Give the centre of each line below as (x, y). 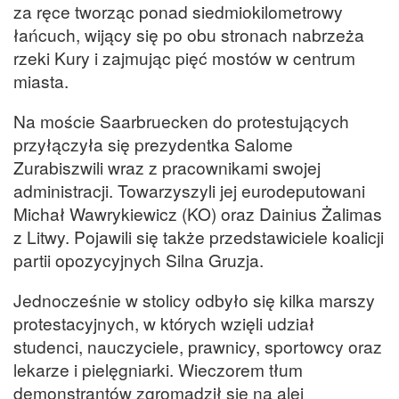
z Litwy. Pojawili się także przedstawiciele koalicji (199, 236)
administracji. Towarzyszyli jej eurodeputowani (189, 190)
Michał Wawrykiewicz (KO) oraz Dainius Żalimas (198, 213)
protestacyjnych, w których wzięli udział (164, 323)
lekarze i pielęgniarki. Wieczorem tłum (158, 370)
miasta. (41, 80)
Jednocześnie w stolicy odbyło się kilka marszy (194, 300)
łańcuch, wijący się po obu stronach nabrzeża (189, 34)
